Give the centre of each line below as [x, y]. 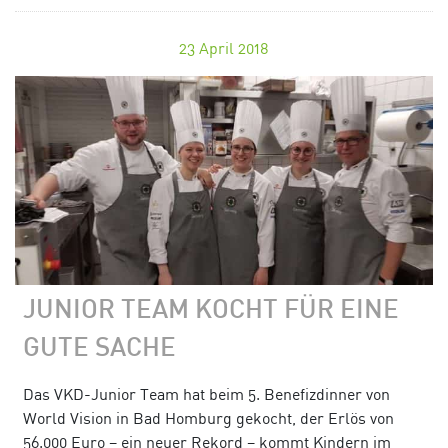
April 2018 [234, 48]
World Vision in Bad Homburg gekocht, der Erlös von [208, 417]
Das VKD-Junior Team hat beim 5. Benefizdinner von [206, 393]
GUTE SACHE [99, 350]
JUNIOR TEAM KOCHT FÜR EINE [211, 312]
